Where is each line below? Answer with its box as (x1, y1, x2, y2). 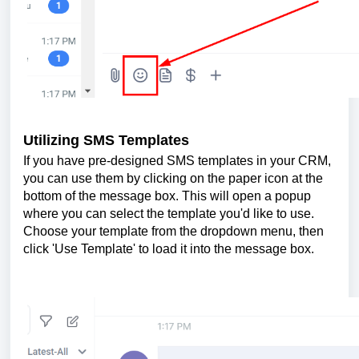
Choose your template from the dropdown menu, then (23, 224, 324, 238)
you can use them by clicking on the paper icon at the (23, 171, 323, 185)
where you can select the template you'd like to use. (23, 206, 314, 220)
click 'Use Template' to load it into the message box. (23, 241, 314, 256)
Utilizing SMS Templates (23, 132, 189, 149)
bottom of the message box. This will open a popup (23, 188, 311, 203)
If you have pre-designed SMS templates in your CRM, (23, 153, 331, 167)
